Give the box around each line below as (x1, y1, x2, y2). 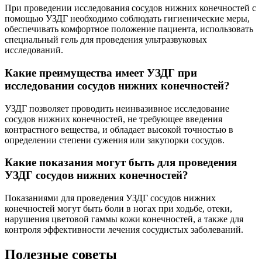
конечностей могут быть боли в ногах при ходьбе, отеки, (5, 204, 232, 214)
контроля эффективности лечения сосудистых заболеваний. (5, 225, 243, 235)
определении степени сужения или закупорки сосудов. (5, 135, 225, 145)
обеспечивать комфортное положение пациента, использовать (5, 24, 253, 35)
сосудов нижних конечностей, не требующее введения (5, 113, 222, 124)
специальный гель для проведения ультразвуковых (5, 35, 207, 45)
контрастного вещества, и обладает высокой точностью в (5, 124, 233, 135)
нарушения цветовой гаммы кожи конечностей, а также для (5, 214, 243, 225)
